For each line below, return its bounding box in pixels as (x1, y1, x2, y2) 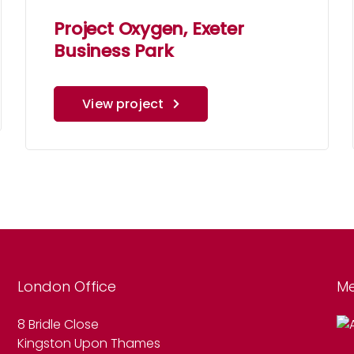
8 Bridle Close (17, 315, 100, 334)
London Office (17, 277, 117, 297)
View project (82, 95, 164, 114)
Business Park (54, 39, 174, 64)
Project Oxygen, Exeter (54, 17, 244, 42)
